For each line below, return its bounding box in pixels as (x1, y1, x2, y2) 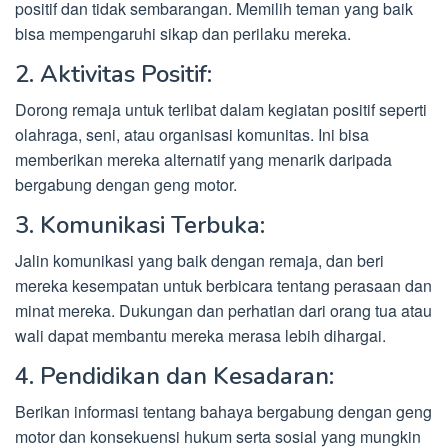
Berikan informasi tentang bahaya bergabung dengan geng (15, 400, 432, 424)
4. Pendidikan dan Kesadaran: (15, 360, 334, 393)
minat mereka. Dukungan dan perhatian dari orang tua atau (15, 299, 432, 323)
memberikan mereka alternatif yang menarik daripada (15, 148, 392, 172)
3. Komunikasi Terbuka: (15, 209, 265, 242)
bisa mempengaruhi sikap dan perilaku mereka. (15, 22, 351, 46)
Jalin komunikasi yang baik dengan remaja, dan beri (15, 249, 384, 273)
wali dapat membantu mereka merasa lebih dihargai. (15, 324, 386, 348)
